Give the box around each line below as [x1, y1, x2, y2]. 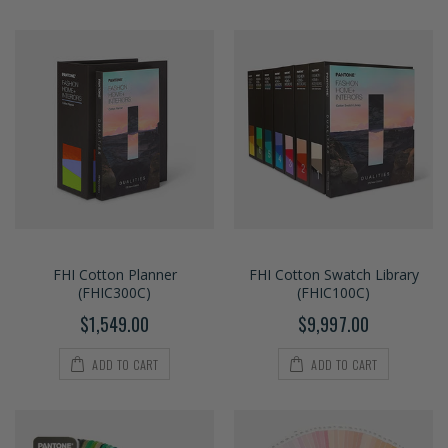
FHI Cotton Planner [52, 265, 177, 285]
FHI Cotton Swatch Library [248, 265, 419, 285]
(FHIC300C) [78, 283, 151, 303]
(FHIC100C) [297, 283, 370, 303]
